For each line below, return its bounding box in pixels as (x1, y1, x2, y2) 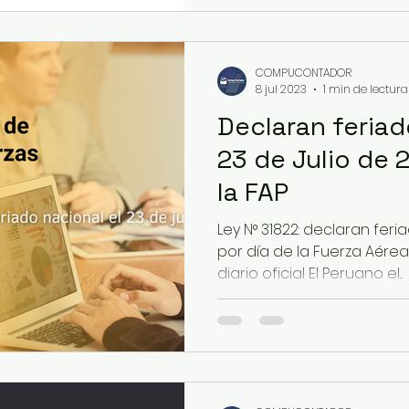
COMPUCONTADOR (256, 64, 351, 80)
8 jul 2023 (256, 81, 307, 97)
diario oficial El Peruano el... (217, 263, 403, 284)
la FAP (217, 175, 288, 208)
